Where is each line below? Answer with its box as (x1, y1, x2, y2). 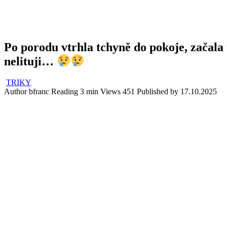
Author (4, 87, 27, 96)
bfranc (29, 87, 49, 96)
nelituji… (4, 54, 57, 68)
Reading (51, 87, 78, 96)
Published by (137, 87, 178, 96)
